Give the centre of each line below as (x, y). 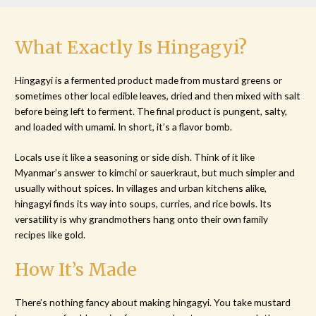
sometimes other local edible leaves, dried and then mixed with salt (158, 95)
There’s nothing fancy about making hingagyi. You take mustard (153, 303)
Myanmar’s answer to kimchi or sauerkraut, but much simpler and (155, 173)
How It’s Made (76, 270)
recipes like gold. (50, 235)
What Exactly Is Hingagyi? (131, 47)
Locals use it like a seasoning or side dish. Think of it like (135, 157)
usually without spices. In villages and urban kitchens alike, (141, 188)
